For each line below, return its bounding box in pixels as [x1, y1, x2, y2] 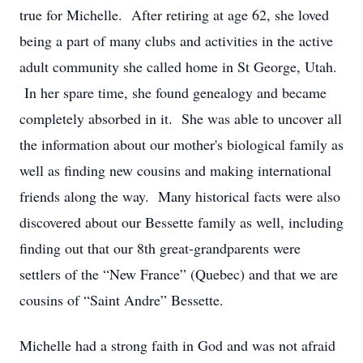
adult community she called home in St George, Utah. [19, 57, 337, 76]
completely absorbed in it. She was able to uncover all [19, 109, 342, 128]
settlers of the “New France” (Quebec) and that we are [19, 264, 338, 284]
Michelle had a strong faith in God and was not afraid [19, 335, 335, 355]
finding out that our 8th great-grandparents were [19, 238, 301, 258]
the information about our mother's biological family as [19, 135, 344, 154]
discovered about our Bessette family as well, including [19, 212, 344, 232]
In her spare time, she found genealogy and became [19, 83, 327, 102]
